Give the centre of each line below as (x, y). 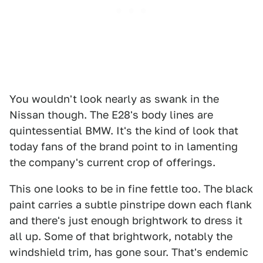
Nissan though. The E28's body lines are (111, 115)
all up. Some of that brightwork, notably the (121, 236)
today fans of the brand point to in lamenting (124, 146)
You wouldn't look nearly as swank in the (114, 99)
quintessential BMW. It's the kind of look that (124, 131)
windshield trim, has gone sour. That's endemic (129, 252)
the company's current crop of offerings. (112, 162)
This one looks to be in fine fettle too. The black (131, 189)
